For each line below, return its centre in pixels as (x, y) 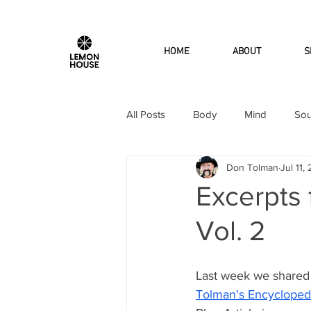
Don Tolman (252, 167)
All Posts (146, 114)
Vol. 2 (231, 231)
